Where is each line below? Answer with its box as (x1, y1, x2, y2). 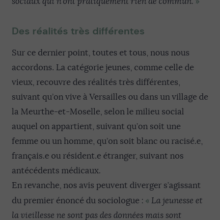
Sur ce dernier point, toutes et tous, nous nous (12, 48, 190, 58)
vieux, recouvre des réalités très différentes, (12, 77, 180, 87)
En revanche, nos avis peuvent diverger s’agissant (12, 180, 201, 191)
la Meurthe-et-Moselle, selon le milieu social (12, 107, 184, 117)
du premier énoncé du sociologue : (12, 195, 145, 206)
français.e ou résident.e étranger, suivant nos (12, 151, 184, 161)
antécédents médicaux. (12, 165, 101, 176)
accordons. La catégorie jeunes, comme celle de (12, 62, 194, 73)
